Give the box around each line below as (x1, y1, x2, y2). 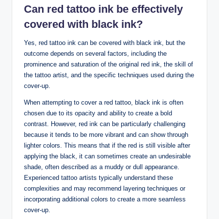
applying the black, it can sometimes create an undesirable (24, 152, 191, 160)
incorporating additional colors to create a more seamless (24, 195, 186, 203)
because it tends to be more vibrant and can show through (24, 131, 188, 138)
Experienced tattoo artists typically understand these (24, 174, 173, 181)
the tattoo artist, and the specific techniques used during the (24, 71, 194, 79)
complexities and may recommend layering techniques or (24, 184, 185, 192)
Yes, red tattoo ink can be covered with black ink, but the (24, 39, 185, 46)
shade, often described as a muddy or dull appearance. (24, 163, 179, 171)
